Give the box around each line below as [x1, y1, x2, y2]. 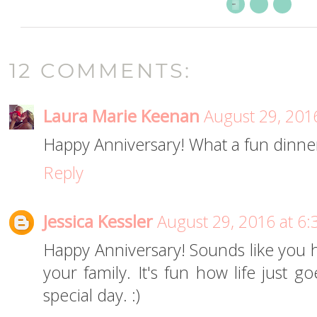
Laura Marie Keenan [43, 105, 200, 128]
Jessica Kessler [43, 210, 153, 234]
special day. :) [43, 284, 140, 307]
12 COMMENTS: [9, 58, 192, 83]
